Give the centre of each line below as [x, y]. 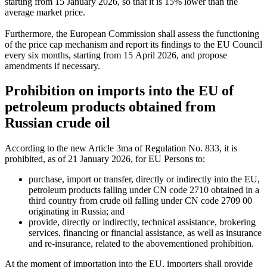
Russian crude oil [58, 123]
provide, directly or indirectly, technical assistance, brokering [142, 222]
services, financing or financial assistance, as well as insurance [145, 233]
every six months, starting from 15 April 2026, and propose [116, 55]
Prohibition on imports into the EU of [119, 91]
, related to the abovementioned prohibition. [172, 244]
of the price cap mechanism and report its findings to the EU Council [133, 44]
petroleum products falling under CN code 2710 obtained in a [144, 190]
